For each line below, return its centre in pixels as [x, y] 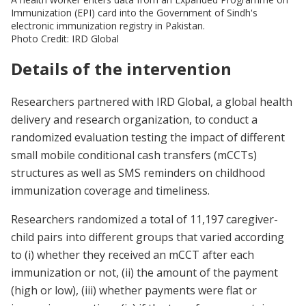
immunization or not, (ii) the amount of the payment [144, 272]
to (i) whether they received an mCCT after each [133, 254]
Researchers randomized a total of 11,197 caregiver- [144, 219]
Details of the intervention [121, 68]
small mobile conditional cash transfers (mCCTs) [134, 155]
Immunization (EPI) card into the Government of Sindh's [134, 12]
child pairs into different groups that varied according [148, 237]
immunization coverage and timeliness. [110, 190]
